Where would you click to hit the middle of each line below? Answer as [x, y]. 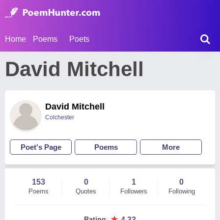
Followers [134, 191]
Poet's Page [41, 147]
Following [181, 191]
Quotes [86, 191]
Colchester [60, 117]
